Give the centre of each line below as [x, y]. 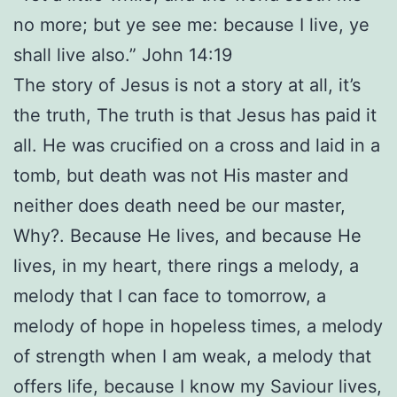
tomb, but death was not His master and [181, 176]
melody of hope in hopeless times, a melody [198, 327]
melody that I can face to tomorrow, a [170, 296]
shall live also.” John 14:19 [123, 55]
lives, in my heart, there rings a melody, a [186, 266]
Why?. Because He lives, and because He [187, 236]
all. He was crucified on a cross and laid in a [197, 146]
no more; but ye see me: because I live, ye [191, 25]
